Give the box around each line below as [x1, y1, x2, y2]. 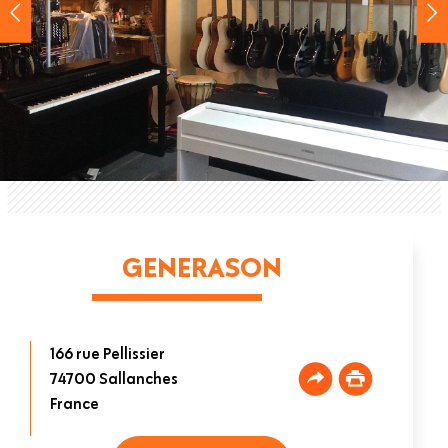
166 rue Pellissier [50, 343, 165, 363]
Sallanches [99, 368, 178, 388]
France [50, 393, 99, 413]
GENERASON [121, 249, 282, 284]
